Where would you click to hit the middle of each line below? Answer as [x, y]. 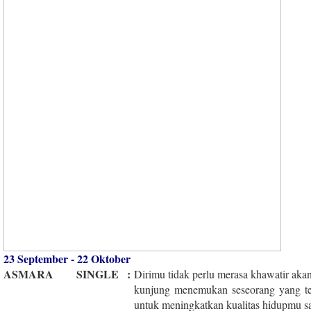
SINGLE [98, 274]
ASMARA [28, 274]
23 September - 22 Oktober [67, 258]
